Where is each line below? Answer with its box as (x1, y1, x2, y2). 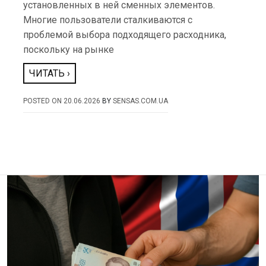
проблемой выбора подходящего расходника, (23, 29, 227, 40)
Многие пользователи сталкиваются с (23, 14, 193, 26)
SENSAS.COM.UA (113, 97, 169, 105)
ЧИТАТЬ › (29, 68, 71, 79)
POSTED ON (23, 97, 64, 105)
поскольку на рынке (23, 44, 115, 55)
